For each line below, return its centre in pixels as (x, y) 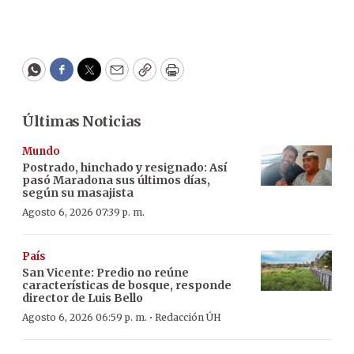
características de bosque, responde (127, 285)
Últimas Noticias (81, 121)
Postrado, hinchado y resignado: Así (124, 168)
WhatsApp (70, 77)
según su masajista (78, 193)
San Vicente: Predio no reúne (105, 273)
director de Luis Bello (83, 298)
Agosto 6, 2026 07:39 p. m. (83, 212)
